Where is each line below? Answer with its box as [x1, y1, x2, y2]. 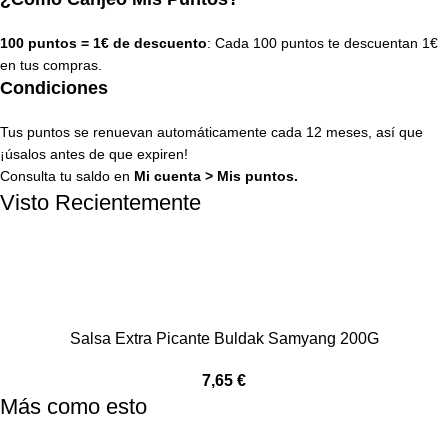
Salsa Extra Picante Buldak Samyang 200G [69, 329, 379, 347]
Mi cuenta [134, 167, 201, 184]
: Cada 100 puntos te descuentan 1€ [207, 34, 438, 51]
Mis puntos [217, 167, 294, 184]
